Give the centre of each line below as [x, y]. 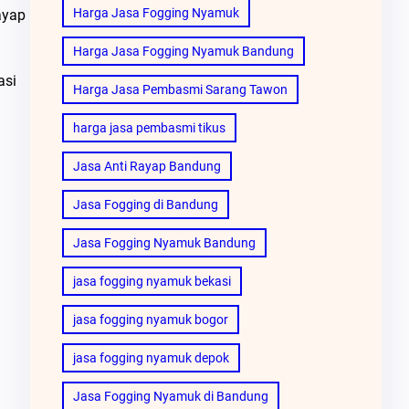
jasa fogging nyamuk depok [151, 357]
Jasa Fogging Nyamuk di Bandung [170, 396]
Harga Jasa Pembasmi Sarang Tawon [180, 89]
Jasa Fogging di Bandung [145, 204]
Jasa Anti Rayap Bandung [147, 166]
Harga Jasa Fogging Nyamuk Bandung [183, 51]
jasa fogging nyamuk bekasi [152, 281]
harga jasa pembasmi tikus [149, 127]
